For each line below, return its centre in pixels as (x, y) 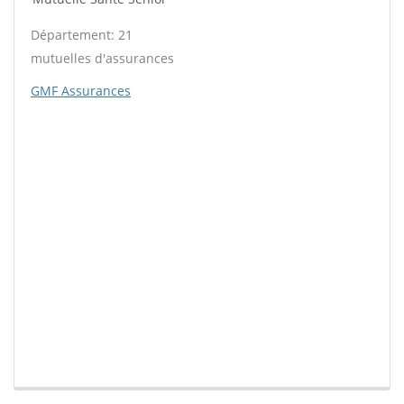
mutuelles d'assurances (102, 59)
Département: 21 (82, 35)
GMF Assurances (81, 91)
